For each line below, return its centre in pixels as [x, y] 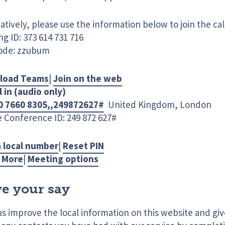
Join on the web [88, 79]
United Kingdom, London [158, 105]
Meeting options [63, 159]
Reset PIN [83, 146]
